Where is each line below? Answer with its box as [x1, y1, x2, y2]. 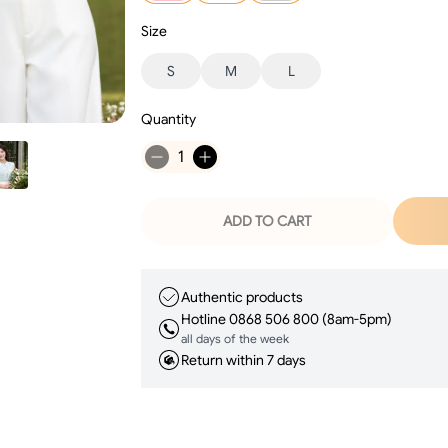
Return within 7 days [181, 350, 307, 369]
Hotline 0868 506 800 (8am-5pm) [181, 310, 393, 328]
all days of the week [181, 331, 290, 346]
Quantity [141, 110, 197, 128]
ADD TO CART [222, 212, 312, 230]
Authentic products [181, 287, 304, 306]
